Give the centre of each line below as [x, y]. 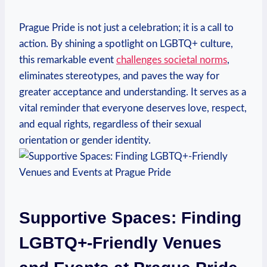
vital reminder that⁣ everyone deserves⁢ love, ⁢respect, [133, 108]
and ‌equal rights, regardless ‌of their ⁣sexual [110, 124]
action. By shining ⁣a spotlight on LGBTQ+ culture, [126, 44]
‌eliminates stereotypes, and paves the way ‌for [119, 76]
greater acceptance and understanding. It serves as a [133, 92]
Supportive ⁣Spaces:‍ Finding [130, 218]
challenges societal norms [172, 60]
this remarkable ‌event [68, 60]
